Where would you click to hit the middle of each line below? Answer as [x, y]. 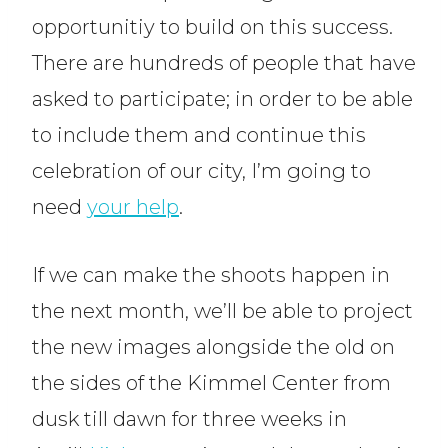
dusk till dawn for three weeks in [189, 419]
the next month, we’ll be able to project [222, 311]
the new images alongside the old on [213, 347]
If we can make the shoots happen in [211, 275]
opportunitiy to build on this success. [212, 27]
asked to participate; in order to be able [222, 99]
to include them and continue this [199, 135]
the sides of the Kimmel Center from [211, 383]
